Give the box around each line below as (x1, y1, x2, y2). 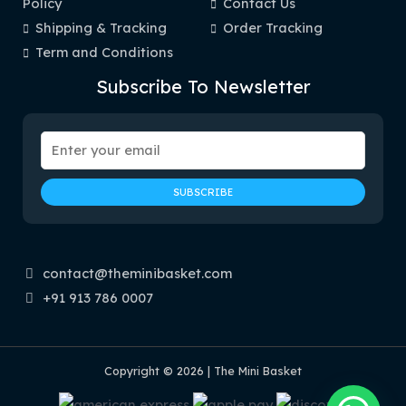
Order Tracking (222, 18, 323, 36)
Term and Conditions (35, 43, 173, 61)
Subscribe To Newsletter (95, 74, 311, 98)
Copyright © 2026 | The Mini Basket (104, 362, 302, 378)
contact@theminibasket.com (43, 265, 232, 283)
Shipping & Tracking (35, 18, 167, 36)
